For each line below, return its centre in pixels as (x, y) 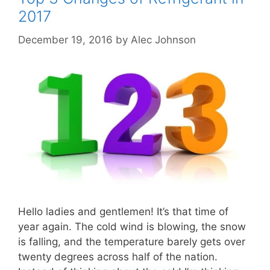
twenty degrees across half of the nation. (118, 256)
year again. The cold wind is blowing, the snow (132, 226)
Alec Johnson (163, 39)
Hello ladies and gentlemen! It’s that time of (123, 211)
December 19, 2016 (65, 39)
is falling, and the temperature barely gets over (132, 241)
